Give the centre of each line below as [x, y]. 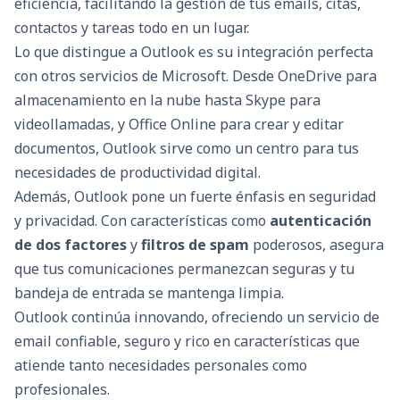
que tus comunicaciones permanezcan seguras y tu [184, 269]
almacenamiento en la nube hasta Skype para [167, 100]
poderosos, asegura [317, 245]
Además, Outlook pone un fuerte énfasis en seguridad [195, 197]
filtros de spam [195, 245]
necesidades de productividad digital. [137, 173]
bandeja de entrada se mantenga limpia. [149, 293]
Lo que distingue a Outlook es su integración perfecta [194, 52]
